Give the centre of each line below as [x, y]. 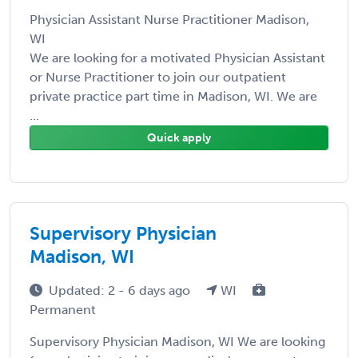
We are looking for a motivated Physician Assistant [177, 58]
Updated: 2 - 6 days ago [121, 290]
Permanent [63, 309]
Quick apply [179, 137]
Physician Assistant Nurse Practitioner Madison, [169, 19]
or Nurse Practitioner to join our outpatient [158, 77]
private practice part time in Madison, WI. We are [173, 96]
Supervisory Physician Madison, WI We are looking [177, 341]
